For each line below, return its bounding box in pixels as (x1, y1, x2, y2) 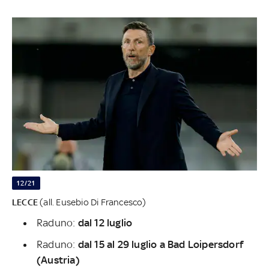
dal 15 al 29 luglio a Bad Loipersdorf (77, 238, 244, 251)
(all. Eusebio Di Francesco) (38, 197, 147, 208)
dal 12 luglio (77, 217, 133, 229)
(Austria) (37, 254, 80, 267)
